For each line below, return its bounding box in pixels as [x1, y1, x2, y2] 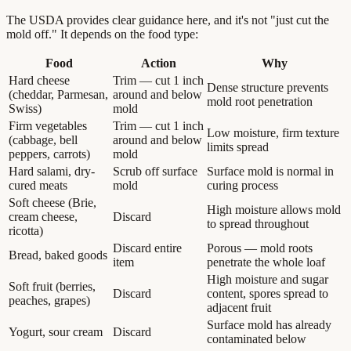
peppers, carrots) [9, 147, 90, 161]
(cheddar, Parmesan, [9, 88, 108, 102]
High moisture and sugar [207, 273, 328, 287]
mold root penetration [207, 95, 313, 109]
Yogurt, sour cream [9, 325, 103, 339]
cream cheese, [9, 210, 78, 224]
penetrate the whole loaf [207, 255, 325, 270]
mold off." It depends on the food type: [6, 27, 198, 42]
